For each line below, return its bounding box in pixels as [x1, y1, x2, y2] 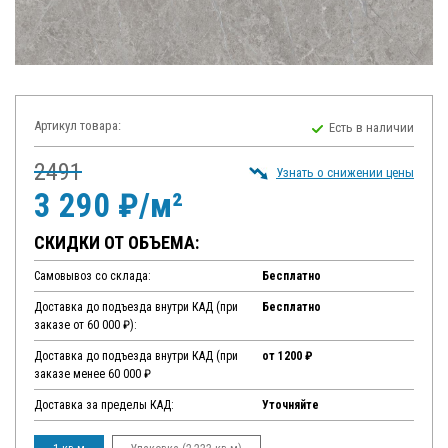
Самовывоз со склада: [34, 269, 151, 284]
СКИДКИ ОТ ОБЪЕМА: [34, 232, 199, 254]
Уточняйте [262, 398, 319, 413]
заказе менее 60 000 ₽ [34, 367, 151, 382]
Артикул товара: [34, 118, 121, 134]
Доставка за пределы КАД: [34, 398, 174, 413]
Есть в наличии [329, 119, 414, 135]
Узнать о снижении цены [276, 165, 414, 181]
